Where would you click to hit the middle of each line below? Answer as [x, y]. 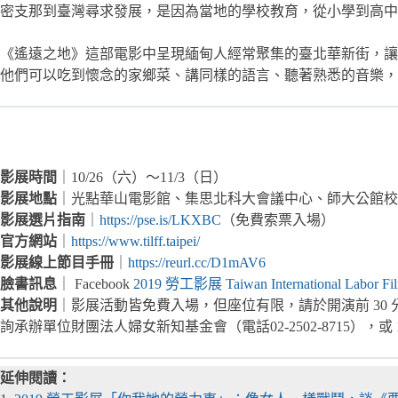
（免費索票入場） [278, 219]
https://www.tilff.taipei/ [135, 241]
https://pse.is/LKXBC [160, 219]
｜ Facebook [95, 283]
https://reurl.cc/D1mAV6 [197, 262]
